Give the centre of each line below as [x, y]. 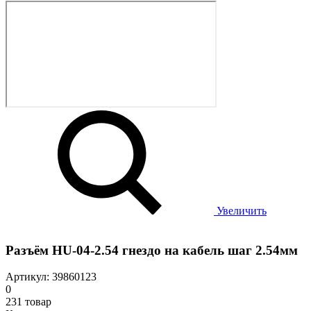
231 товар [28, 302]
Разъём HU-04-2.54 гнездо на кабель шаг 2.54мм [152, 250]
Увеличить [240, 211]
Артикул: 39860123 [51, 277]
